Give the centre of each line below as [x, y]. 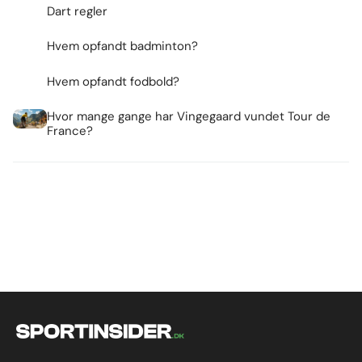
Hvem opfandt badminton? [122, 46]
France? [69, 131]
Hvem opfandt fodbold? [113, 81]
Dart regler [77, 11]
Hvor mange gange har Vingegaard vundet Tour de [188, 117]
